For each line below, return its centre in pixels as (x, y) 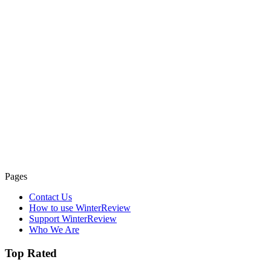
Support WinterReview (73, 218)
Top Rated (31, 253)
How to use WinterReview (80, 207)
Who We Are (54, 229)
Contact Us (51, 197)
